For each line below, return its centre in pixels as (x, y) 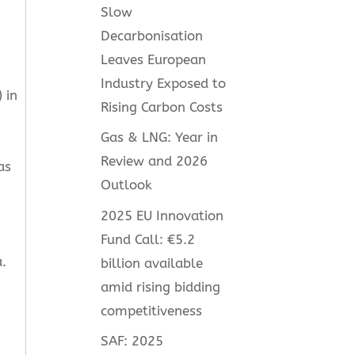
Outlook (127, 185)
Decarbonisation (152, 35)
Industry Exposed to (164, 83)
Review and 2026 (155, 161)
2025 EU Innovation (162, 215)
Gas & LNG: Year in (160, 137)
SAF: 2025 (132, 341)
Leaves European (154, 59)
